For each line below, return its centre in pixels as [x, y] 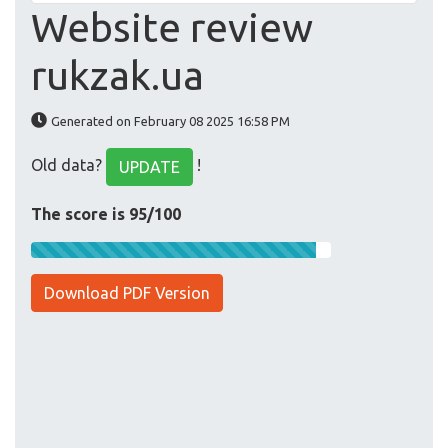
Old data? [68, 165]
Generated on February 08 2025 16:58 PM [170, 121]
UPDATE [149, 167]
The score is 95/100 [106, 214]
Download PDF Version [127, 293]
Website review [172, 28]
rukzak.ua [117, 76]
